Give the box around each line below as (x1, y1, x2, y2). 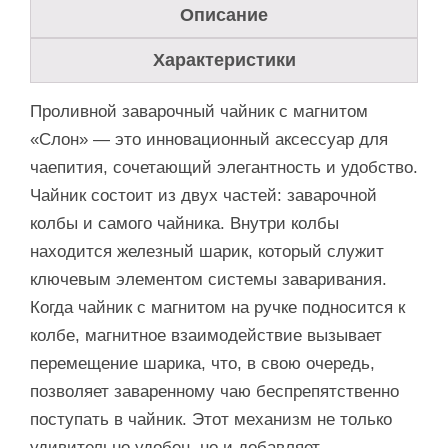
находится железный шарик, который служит (30, 242, 384, 262)
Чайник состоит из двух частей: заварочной (30, 186, 377, 206)
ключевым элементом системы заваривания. (30, 270, 387, 290)
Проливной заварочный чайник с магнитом (30, 102, 368, 122)
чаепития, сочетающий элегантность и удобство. (30, 158, 418, 178)
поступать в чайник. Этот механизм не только (30, 410, 392, 430)
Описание (180, 5, 268, 26)
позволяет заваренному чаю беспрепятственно (30, 382, 399, 402)
